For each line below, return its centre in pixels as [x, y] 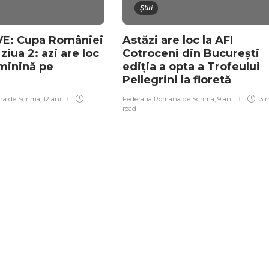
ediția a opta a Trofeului [191, 67]
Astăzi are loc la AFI [178, 41]
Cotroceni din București [191, 54]
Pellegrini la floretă [178, 80]
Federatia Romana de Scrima [168, 99]
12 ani [52, 99]
